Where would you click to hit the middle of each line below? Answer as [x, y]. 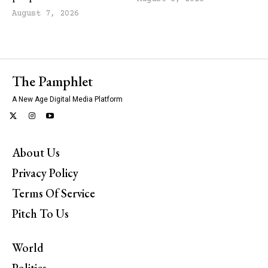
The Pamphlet [52, 81]
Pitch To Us [40, 213]
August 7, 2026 [45, 13]
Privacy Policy [45, 173]
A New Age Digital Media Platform [67, 99]
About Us [36, 152]
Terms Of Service [54, 193]
